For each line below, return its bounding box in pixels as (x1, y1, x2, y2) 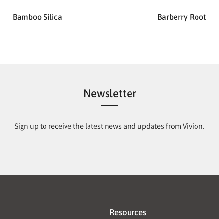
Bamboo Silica (13, 12, 62, 21)
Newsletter (83, 87, 136, 100)
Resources (109, 207, 146, 217)
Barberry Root (157, 12, 206, 21)
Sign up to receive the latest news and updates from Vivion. (14, 120, 205, 131)
